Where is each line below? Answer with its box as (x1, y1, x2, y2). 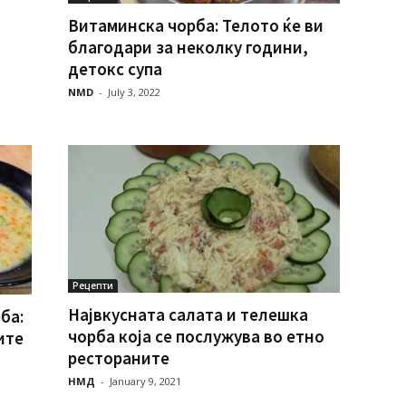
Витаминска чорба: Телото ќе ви (67, 14, 324, 36)
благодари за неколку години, (67, 35, 308, 58)
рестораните (67, 346, 169, 369)
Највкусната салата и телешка (67, 303, 308, 325)
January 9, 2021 (109, 373, 181, 388)
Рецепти (72, 278, 113, 292)
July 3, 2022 (107, 84, 160, 99)
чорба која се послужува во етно (67, 324, 324, 347)
